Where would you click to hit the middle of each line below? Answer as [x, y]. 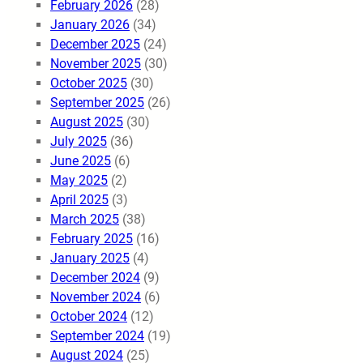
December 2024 [95, 277]
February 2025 [92, 238]
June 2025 [81, 160]
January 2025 [90, 258]
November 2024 [96, 297]
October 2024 [89, 316]
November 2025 [96, 63]
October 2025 [89, 83]
